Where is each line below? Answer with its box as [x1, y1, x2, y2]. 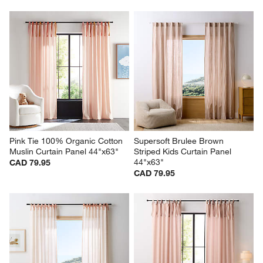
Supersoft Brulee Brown [134, 136, 226, 147]
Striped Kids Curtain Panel [134, 146, 234, 157]
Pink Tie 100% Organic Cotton [9, 136, 126, 147]
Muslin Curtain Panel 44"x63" [9, 146, 119, 157]
